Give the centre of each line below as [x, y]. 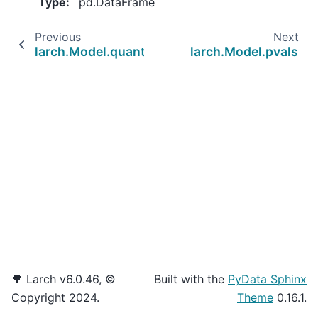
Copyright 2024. [55, 297]
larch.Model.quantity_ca [108, 52]
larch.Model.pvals [245, 52]
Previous [57, 37]
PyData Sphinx [267, 279]
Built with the [191, 279]
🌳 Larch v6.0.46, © [64, 279]
